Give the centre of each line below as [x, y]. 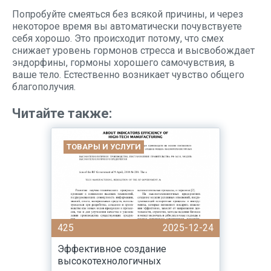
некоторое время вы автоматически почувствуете [127, 26]
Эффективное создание [112, 249]
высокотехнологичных [109, 261]
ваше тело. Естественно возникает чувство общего [128, 75]
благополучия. [44, 87]
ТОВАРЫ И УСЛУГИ [104, 147]
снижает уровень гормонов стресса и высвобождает [133, 51]
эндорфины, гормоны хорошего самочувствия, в [123, 63]
